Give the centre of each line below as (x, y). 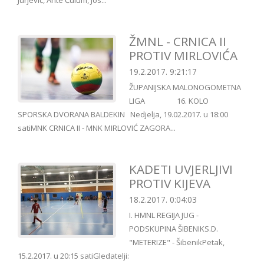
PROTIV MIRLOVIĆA (183, 56)
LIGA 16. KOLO (172, 101)
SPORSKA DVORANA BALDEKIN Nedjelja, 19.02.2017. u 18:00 (123, 115)
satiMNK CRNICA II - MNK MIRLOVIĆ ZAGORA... (97, 128)
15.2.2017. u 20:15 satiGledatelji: (73, 256)
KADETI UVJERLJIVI (181, 169)
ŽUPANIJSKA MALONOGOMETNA (185, 88)
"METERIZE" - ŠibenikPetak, (177, 242)
